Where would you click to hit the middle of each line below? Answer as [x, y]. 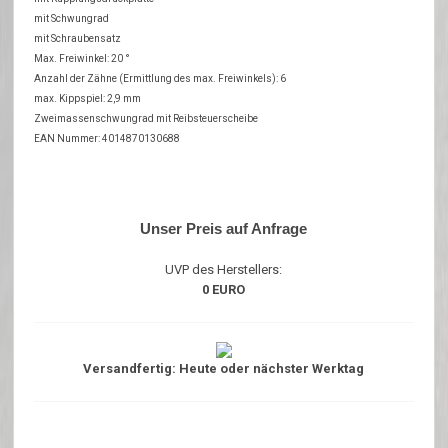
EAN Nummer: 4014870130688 [107, 139]
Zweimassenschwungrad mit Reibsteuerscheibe [146, 119]
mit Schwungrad [72, 19]
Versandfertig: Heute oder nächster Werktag [224, 369]
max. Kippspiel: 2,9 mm [88, 99]
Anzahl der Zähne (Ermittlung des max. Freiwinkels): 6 [160, 79]
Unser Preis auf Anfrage [224, 229]
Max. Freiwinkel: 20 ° [82, 59]
